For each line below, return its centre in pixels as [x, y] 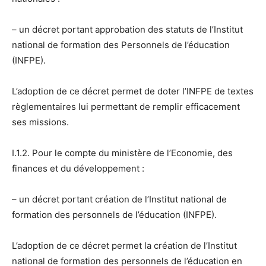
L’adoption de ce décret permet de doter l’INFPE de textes [133, 91]
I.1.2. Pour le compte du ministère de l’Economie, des [122, 153]
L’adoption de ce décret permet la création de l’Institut [124, 245]
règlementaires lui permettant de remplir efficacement [126, 106]
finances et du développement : [78, 168]
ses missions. [40, 122]
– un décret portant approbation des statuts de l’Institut [127, 29]
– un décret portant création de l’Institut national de [119, 199]
